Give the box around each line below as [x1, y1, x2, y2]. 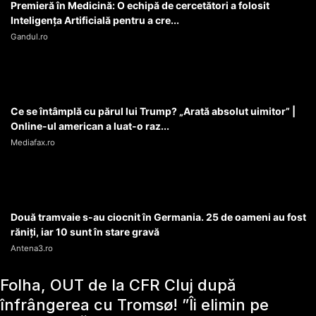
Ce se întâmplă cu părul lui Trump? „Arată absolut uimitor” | [11, 105, 296, 118]
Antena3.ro [11, 243, 53, 254]
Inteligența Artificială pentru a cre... [11, 14, 179, 27]
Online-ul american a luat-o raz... [11, 120, 169, 133]
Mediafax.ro [11, 138, 55, 148]
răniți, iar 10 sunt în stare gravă [11, 226, 159, 238]
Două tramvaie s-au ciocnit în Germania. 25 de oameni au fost [11, 211, 306, 224]
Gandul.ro [11, 32, 48, 42]
